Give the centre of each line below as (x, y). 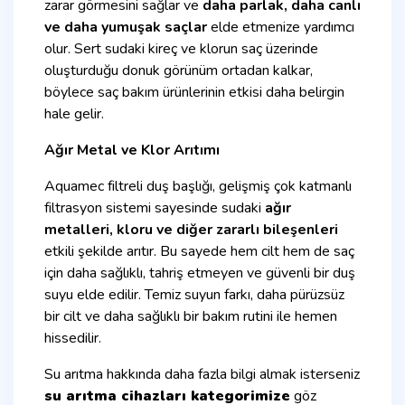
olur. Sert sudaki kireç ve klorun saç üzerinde (181, 48)
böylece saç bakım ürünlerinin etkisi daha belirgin (194, 92)
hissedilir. (73, 338)
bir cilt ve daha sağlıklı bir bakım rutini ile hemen (191, 316)
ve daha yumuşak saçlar (126, 27)
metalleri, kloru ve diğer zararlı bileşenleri (191, 229)
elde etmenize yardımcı (281, 27)
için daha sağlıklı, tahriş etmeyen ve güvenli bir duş (200, 273)
